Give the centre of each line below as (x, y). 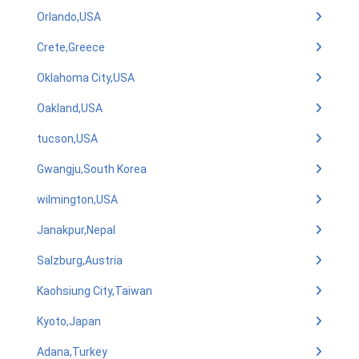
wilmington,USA (77, 200)
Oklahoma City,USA (86, 78)
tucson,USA (67, 139)
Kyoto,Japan (69, 321)
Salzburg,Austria (80, 260)
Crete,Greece (71, 47)
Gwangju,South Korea (92, 169)
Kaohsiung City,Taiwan (95, 291)
